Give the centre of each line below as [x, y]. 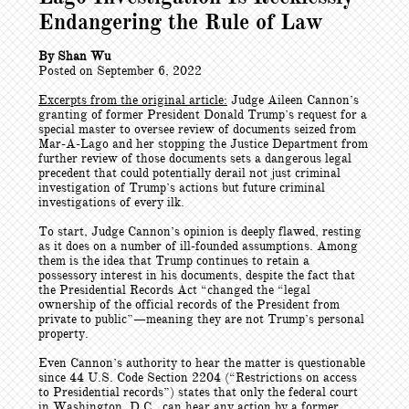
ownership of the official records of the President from [189, 304]
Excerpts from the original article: [133, 100]
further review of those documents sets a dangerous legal [195, 158]
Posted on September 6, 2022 [120, 71]
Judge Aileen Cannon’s [293, 100]
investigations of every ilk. [111, 202]
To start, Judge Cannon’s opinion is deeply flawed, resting [200, 231]
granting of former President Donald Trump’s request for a [203, 115]
